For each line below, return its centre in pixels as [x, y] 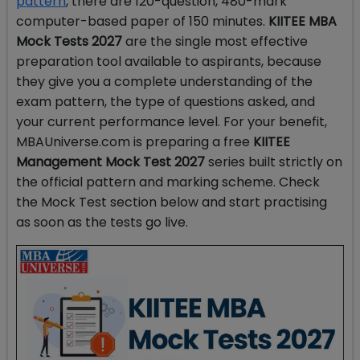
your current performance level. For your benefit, [172, 122]
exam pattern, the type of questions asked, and [166, 102]
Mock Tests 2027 [69, 41]
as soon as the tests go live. [102, 222]
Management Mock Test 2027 [110, 162]
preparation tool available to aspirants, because [169, 61]
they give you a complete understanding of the [164, 82]
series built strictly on [274, 162]
